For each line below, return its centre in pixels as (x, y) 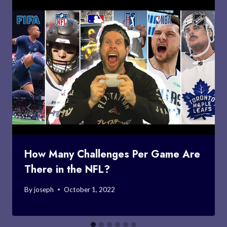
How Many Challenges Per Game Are (112, 154)
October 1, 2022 (90, 189)
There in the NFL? (67, 169)
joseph (44, 189)
